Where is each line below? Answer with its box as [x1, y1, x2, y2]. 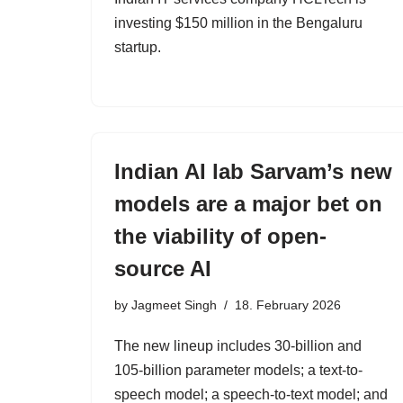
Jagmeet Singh [131, 298, 217, 312]
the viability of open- [114, 224, 327, 248]
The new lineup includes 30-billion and [114, 338, 362, 354]
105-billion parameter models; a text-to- [114, 363, 363, 378]
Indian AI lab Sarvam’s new [114, 159, 392, 184]
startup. [114, 40, 161, 55]
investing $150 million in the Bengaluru [114, 15, 363, 31]
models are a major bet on [114, 192, 382, 216]
